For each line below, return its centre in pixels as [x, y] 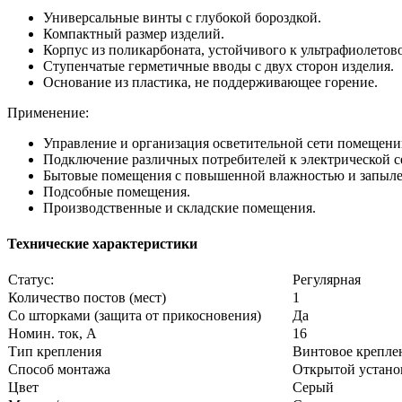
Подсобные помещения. [117, 192]
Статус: [31, 279]
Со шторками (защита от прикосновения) [135, 315]
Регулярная [327, 279]
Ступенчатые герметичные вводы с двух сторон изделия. [218, 66]
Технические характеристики [102, 243]
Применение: [48, 113]
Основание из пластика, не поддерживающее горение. [210, 83]
